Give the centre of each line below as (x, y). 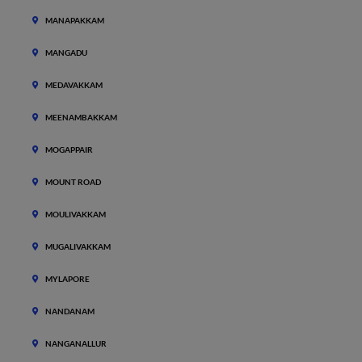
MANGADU (66, 53)
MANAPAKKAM (75, 20)
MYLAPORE (67, 279)
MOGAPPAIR (69, 149)
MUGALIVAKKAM (78, 246)
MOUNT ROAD (73, 182)
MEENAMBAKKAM (81, 117)
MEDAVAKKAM (74, 85)
